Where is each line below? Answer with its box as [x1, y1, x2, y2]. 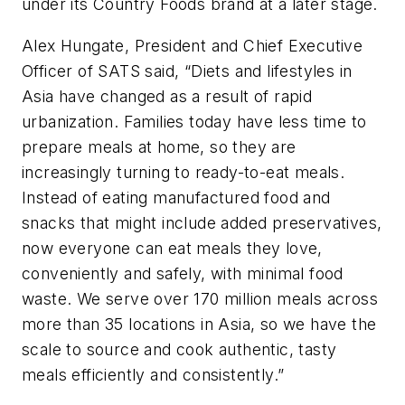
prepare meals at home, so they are [22, 137, 297, 156]
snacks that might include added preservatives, [22, 212, 382, 232]
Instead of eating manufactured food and [22, 187, 331, 207]
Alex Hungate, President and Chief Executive [22, 35, 363, 55]
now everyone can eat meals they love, [22, 238, 323, 258]
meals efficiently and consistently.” [22, 364, 285, 384]
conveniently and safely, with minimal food [22, 263, 344, 283]
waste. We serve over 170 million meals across [22, 288, 378, 308]
